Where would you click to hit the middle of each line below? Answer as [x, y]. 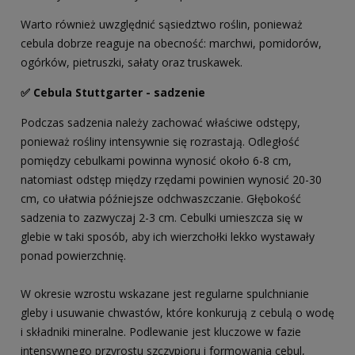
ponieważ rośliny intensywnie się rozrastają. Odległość [160, 142]
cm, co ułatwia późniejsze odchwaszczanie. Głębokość [161, 199]
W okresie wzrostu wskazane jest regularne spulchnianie [165, 294]
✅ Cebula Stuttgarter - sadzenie [113, 93]
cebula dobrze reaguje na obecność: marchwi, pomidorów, [171, 44]
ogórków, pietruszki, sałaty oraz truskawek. [132, 63]
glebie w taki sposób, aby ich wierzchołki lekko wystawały [168, 237]
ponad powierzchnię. [73, 256]
